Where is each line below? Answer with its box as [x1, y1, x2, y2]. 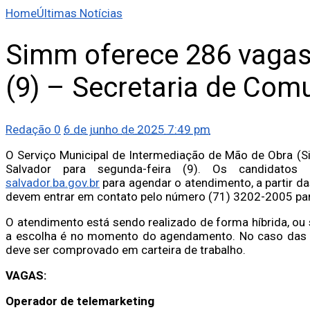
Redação [6, 122, 51, 136]
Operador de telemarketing [6, 293, 154, 308]
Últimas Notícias [37, 6, 122, 21]
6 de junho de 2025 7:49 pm [64, 122, 210, 136]
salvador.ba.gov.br [6, 175, 100, 190]
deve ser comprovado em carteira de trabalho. [6, 242, 246, 257]
